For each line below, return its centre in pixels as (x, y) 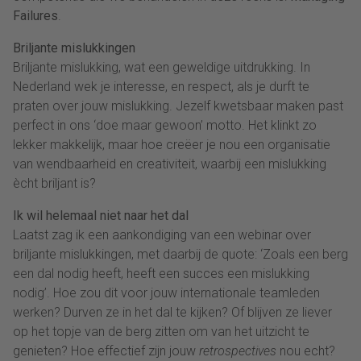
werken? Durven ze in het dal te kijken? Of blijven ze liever (172, 312)
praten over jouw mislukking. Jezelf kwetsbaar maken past (178, 106)
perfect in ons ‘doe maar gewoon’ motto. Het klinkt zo (165, 125)
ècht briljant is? (54, 183)
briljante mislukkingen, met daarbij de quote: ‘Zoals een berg (180, 254)
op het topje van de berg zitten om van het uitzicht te (161, 331)
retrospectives (238, 351)
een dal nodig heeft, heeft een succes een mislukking (161, 273)
